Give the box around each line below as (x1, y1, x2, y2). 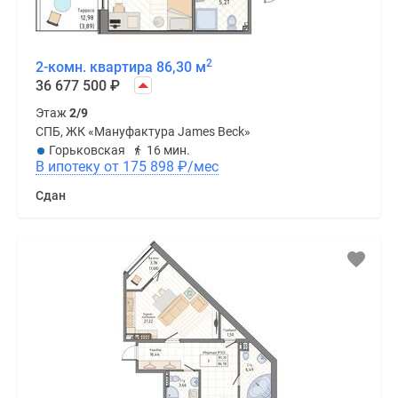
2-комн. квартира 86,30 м (36, 59, 206, 76)
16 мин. (147, 143, 190, 158)
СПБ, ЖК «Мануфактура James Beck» (36, 124, 251, 139)
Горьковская (49, 143, 125, 158)
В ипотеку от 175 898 (123, 158, 178, 176)
